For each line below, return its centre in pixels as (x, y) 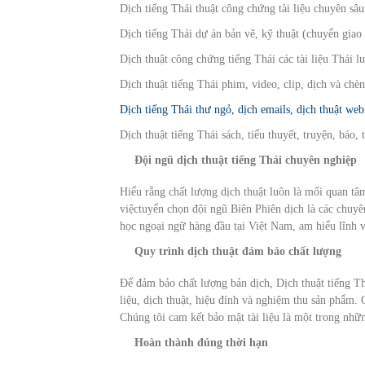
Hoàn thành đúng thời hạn (202, 343)
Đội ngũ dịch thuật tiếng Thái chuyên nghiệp (246, 160)
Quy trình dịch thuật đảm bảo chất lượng (238, 251)
